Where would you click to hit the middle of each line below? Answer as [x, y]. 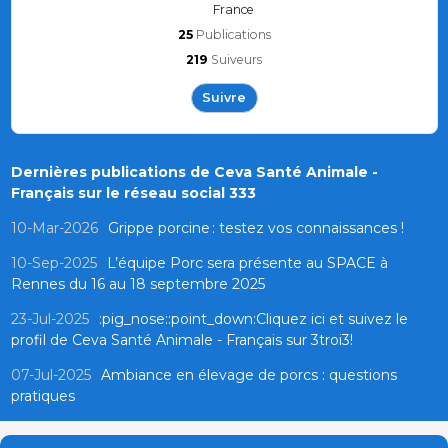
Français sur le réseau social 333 [133, 193]
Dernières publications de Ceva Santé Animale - [194, 172]
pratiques [42, 396]
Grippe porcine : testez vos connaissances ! [255, 228]
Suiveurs [236, 59]
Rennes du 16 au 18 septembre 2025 [137, 284]
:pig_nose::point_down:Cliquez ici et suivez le [253, 319]
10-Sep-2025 [53, 263]
